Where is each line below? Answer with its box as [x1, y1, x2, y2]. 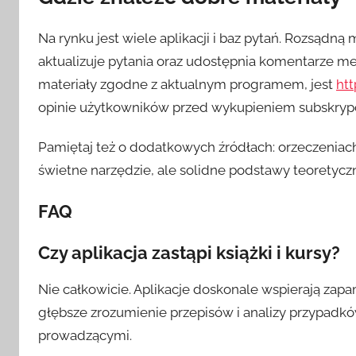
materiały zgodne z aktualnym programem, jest [38, 75, 336, 92]
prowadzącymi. [38, 327, 132, 343]
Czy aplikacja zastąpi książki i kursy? [38, 242, 340, 263]
